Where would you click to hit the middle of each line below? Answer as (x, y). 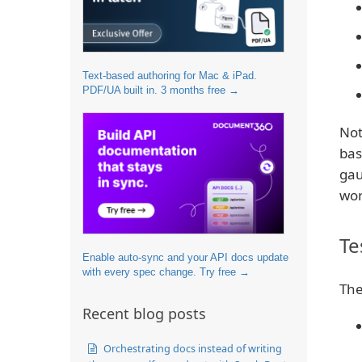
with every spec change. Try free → (166, 271)
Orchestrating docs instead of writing (192, 348)
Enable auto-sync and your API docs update (185, 257)
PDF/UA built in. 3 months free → (161, 90)
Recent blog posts (144, 313)
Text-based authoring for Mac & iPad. (170, 75)
